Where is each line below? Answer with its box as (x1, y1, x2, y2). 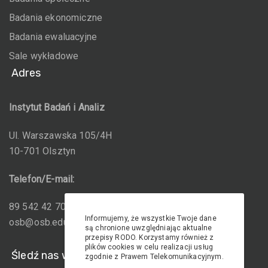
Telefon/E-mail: (9, 173, 75, 185)
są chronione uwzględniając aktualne (85, 224, 212, 232)
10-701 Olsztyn (9, 145, 76, 157)
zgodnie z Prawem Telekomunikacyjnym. (85, 252, 224, 261)
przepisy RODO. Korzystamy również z (85, 233, 214, 242)
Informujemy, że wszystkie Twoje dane (85, 214, 217, 223)
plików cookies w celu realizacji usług (85, 243, 214, 251)
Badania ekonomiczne (9, 12, 103, 23)
